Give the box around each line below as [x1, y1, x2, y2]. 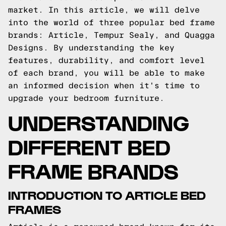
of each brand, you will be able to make [8, 69, 205, 77]
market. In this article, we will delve [8, 6, 200, 14]
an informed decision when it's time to [8, 81, 200, 90]
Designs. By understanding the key [8, 43, 175, 52]
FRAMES [8, 201, 61, 216]
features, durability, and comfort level [8, 56, 205, 65]
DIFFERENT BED [8, 134, 171, 158]
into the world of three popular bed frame [8, 18, 215, 27]
